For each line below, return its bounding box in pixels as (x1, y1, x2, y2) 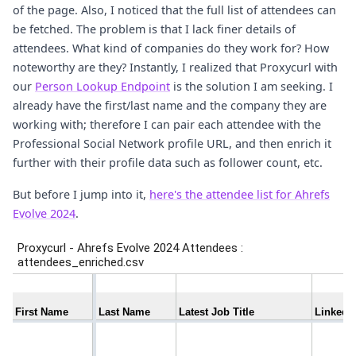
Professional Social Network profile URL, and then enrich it (13, 136, 331, 151)
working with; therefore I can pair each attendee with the (13, 117, 321, 132)
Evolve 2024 (13, 206, 75, 221)
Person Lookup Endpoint (35, 79, 170, 94)
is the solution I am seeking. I (170, 79, 333, 94)
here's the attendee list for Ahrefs (149, 187, 330, 202)
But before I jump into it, (13, 187, 149, 202)
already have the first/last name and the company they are (13, 98, 327, 113)
